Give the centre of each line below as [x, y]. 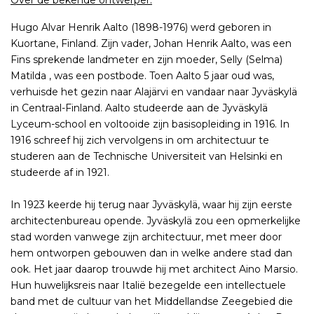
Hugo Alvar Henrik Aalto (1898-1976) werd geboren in [141, 28]
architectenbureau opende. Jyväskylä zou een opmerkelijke [156, 221]
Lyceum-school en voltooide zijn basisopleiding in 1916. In [150, 124]
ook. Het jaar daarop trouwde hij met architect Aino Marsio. [154, 269]
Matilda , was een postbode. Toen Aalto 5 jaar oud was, [142, 76]
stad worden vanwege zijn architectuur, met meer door [146, 237]
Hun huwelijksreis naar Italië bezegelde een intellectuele [148, 286]
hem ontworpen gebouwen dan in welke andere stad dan [151, 253]
